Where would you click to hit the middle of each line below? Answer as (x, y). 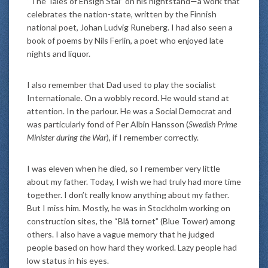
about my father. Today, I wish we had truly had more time (134, 181)
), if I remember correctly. (153, 137)
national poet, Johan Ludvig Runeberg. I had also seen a (130, 27)
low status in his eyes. (68, 260)
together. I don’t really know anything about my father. (128, 194)
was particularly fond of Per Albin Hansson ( (108, 124)
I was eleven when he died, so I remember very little (124, 168)
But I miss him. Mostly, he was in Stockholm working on (129, 208)
